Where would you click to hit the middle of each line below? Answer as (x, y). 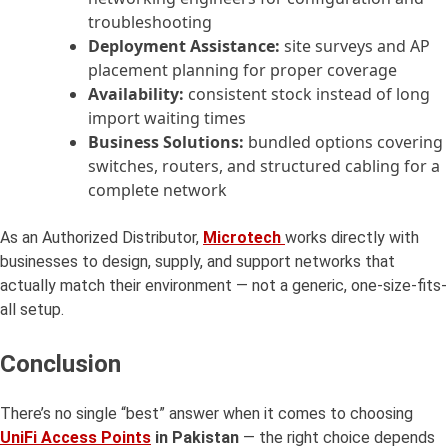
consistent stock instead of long (307, 94)
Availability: (136, 94)
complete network (157, 190)
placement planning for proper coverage (242, 70)
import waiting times (167, 118)
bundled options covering (343, 142)
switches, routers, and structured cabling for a (264, 166)
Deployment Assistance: (184, 46)
